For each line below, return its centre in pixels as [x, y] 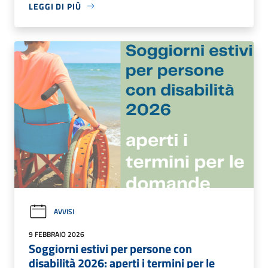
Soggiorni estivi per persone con [110, 248]
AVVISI [64, 212]
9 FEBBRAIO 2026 [57, 234]
